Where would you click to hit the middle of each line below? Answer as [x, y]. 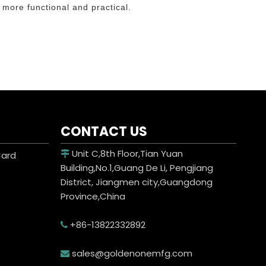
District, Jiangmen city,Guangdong [137, 182]
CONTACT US [104, 132]
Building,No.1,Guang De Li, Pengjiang [137, 168]
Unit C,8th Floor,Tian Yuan [126, 153]
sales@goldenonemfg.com [131, 253]
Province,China [93, 196]
